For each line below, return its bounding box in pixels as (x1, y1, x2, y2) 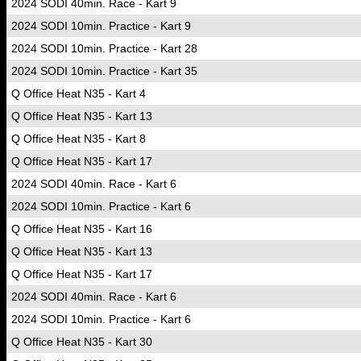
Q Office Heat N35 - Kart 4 (11, 87, 146, 100)
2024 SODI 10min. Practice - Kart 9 (11, 19, 191, 32)
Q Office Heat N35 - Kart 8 (11, 132, 146, 145)
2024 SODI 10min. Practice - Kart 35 (11, 64, 197, 77)
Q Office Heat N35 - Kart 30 (11, 335, 152, 348)
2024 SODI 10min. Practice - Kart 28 (11, 42, 197, 55)
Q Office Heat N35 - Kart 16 (11, 222, 152, 235)
